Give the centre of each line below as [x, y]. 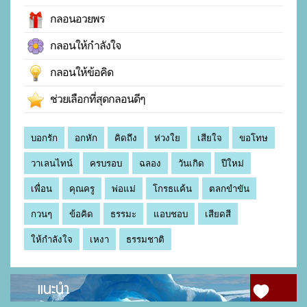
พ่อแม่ [124, 189]
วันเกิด [191, 164]
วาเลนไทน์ [52, 164]
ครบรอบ [106, 164]
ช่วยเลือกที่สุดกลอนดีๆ [95, 99]
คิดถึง [126, 138]
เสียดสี [218, 214]
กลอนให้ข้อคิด [78, 73]
